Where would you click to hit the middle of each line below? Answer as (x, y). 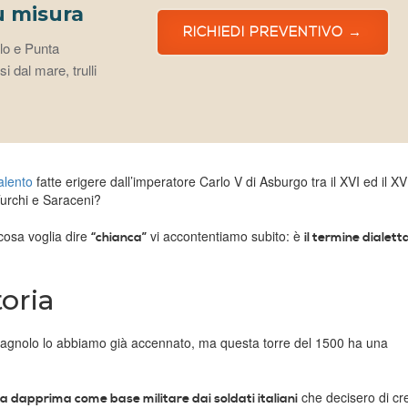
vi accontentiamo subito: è (225, 236)
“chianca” (119, 238)
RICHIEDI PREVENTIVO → (272, 33)
